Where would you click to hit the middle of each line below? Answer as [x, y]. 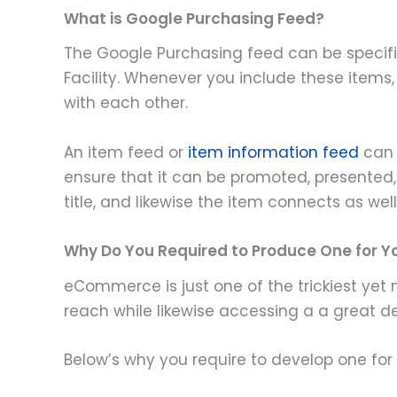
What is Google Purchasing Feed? [194, 18]
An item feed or [126, 152]
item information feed [273, 152]
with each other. [126, 103]
